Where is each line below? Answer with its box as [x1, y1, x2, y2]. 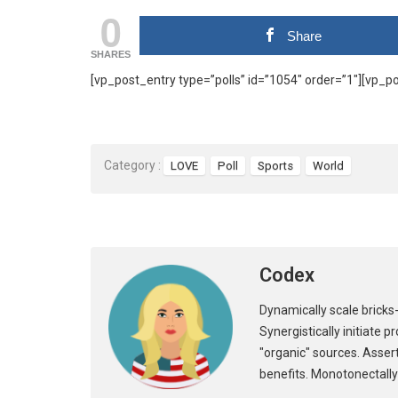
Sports [258, 159, 293, 173]
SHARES [91, 48, 131, 60]
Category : [104, 158, 161, 173]
